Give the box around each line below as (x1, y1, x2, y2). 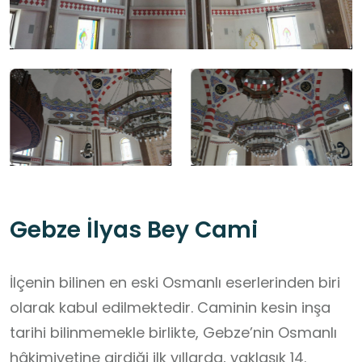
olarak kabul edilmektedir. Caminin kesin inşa (10, 297, 330, 318)
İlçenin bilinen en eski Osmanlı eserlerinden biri (10, 272, 340, 293)
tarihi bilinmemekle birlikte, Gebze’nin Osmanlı (10, 322, 337, 343)
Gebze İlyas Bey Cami (10, 214, 258, 246)
